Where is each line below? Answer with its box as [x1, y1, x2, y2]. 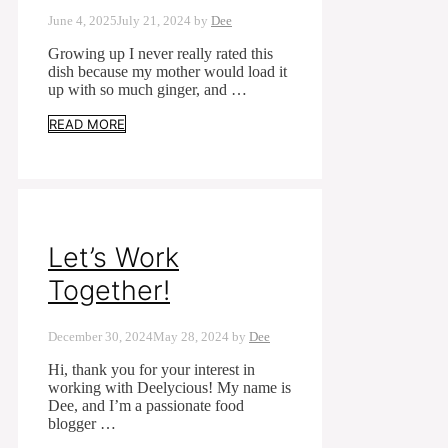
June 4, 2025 [48, 12, 117, 28]
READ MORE [49, 115, 125, 132]
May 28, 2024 [153, 329, 229, 345]
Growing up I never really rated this [48, 44, 273, 62]
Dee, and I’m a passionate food [48, 397, 244, 415]
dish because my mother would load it [48, 62, 287, 80]
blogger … [48, 415, 116, 433]
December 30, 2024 [48, 329, 153, 345]
